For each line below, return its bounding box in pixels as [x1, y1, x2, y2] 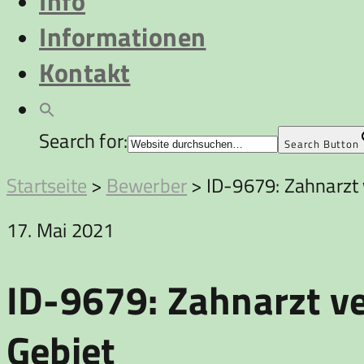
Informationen [39, 17, 206, 56]
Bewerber [106, 171, 188, 200]
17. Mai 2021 [6, 215, 115, 245]
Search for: [39, 126, 128, 155]
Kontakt [39, 53, 131, 92]
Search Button [284, 136, 359, 152]
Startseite [6, 171, 87, 200]
